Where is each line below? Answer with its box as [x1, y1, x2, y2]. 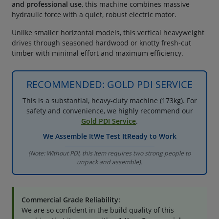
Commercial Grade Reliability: [22, 195, 120, 204]
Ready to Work [127, 131, 176, 141]
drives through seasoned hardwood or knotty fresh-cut [12, 38, 191, 47]
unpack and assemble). [77, 157, 142, 166]
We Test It [93, 131, 127, 141]
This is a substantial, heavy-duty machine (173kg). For [22, 95, 197, 105]
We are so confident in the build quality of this [22, 205, 174, 215]
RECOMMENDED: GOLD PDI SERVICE [26, 77, 193, 91]
